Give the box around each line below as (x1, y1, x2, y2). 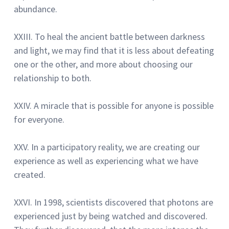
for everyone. (14, 113, 64, 125)
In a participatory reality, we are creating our (31, 141, 200, 153)
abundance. (14, 3, 57, 15)
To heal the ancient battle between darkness (35, 30, 205, 42)
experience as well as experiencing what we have (14, 154, 198, 167)
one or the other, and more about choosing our (14, 58, 193, 70)
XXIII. (14, 30, 33, 42)
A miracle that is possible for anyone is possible (34, 99, 214, 111)
